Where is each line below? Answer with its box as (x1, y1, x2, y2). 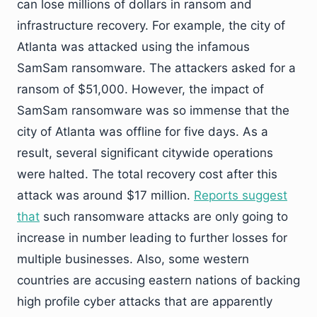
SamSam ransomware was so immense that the (17, 103, 289, 117)
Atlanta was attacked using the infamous (17, 40, 250, 54)
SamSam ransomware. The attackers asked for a (17, 61, 296, 75)
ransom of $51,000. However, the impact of (17, 82, 264, 96)
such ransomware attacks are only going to (40, 209, 288, 224)
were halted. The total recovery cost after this (17, 167, 277, 181)
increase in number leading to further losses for (17, 231, 287, 245)
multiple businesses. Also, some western (17, 252, 249, 266)
